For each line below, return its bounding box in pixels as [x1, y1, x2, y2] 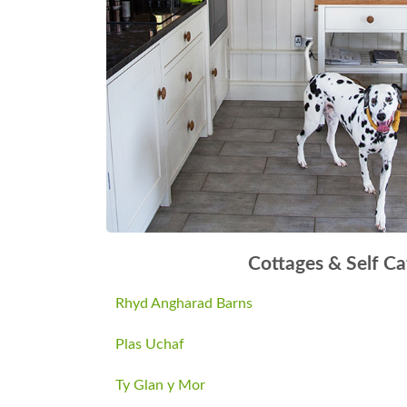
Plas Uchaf [115, 337, 184, 352]
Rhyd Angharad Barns [115, 296, 253, 312]
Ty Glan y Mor [115, 378, 205, 393]
